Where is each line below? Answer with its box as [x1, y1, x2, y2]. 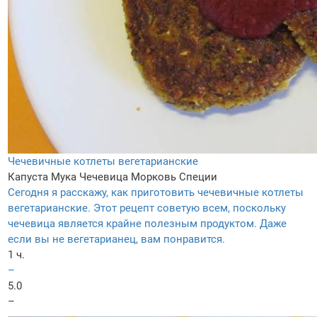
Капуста [8, 171, 48, 184]
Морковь [131, 171, 176, 184]
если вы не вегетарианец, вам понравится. [8, 233, 225, 246]
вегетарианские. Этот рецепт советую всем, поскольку [8, 202, 286, 215]
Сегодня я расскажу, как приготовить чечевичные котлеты [8, 186, 304, 200]
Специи [179, 171, 217, 184]
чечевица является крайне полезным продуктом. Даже [8, 217, 287, 231]
